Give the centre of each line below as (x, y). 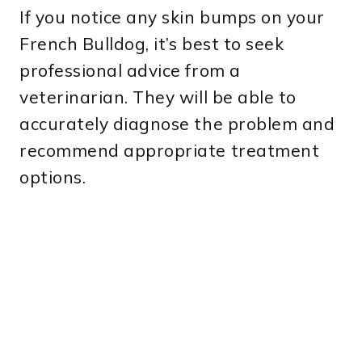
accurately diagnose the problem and (177, 123)
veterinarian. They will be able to (158, 97)
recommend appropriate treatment (170, 150)
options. (53, 177)
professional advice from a (130, 70)
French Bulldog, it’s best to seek (152, 43)
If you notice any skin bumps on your (172, 17)
